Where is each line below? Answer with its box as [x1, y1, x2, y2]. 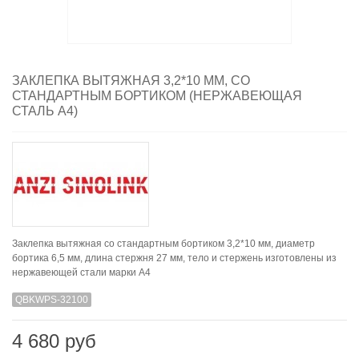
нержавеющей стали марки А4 [12, 267, 151, 279]
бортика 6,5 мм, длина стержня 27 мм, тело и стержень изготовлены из [12, 252, 337, 264]
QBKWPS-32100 [15, 294, 88, 306]
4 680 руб [12, 330, 96, 353]
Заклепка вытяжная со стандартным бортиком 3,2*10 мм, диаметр [12, 238, 315, 250]
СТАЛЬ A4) [12, 104, 78, 119]
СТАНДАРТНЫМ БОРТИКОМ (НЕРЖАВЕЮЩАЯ [12, 89, 302, 103]
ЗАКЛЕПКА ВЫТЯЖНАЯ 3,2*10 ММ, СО [12, 74, 250, 88]
